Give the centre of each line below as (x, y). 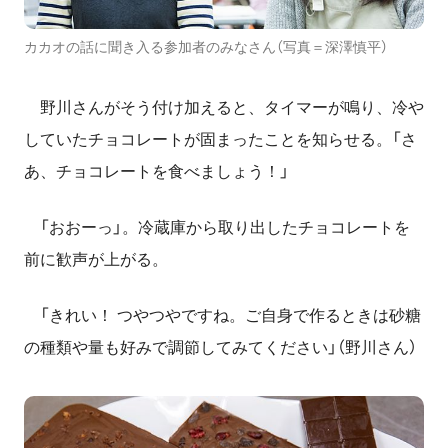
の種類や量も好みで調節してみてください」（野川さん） (220, 348)
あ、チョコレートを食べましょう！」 (156, 172)
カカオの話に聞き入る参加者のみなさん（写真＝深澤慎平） (206, 47)
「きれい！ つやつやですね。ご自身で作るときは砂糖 (222, 316)
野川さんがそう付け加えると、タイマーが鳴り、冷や (224, 108)
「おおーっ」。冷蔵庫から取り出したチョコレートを (217, 228)
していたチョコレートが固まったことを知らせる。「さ (220, 140)
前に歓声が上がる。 (96, 260)
